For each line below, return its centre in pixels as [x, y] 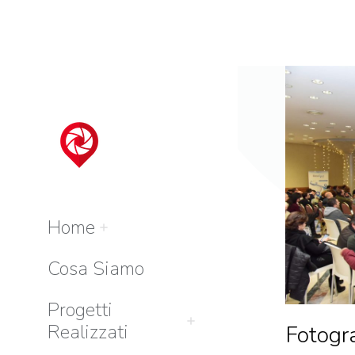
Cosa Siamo [96, 269]
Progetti [80, 310]
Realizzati [88, 332]
